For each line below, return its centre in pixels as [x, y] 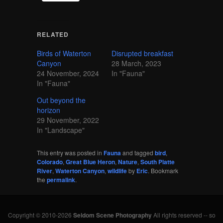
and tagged [138, 153]
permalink [61, 180]
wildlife [117, 171]
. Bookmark [163, 171]
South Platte [157, 162]
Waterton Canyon [80, 171]
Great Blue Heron [90, 162]
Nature [127, 162]
